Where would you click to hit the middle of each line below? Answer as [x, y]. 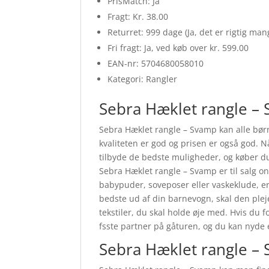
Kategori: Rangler [143, 79]
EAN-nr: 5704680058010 [156, 64]
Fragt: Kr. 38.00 [138, 17]
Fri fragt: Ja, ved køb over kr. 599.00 [178, 48]
